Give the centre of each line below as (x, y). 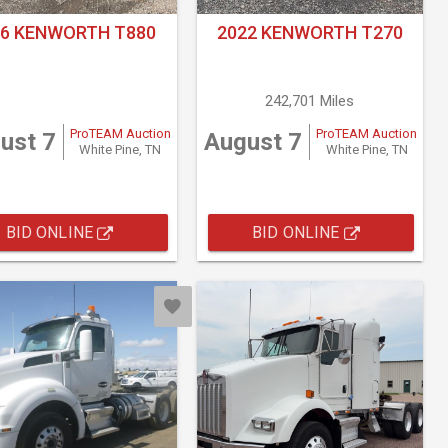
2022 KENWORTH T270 (309, 33)
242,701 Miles (310, 101)
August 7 (252, 142)
